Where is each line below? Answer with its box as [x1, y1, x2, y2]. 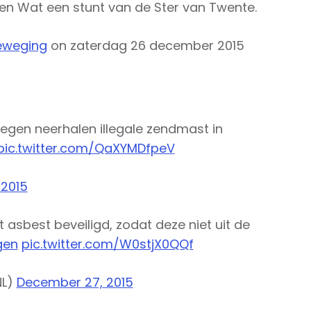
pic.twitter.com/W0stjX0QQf [21, 235, 194, 253]
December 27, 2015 [16, 273, 133, 291]
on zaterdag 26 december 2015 [47, 36, 244, 54]
